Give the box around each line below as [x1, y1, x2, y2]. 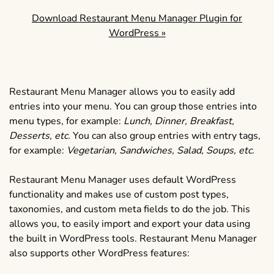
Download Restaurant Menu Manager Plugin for [32, 12, 242, 26]
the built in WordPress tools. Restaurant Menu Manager [9, 232, 257, 246]
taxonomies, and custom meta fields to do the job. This [9, 202, 250, 217]
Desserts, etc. [9, 129, 70, 143]
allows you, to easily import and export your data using [9, 217, 250, 231]
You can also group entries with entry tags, [70, 129, 261, 143]
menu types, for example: [9, 114, 121, 128]
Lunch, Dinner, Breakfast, [121, 114, 234, 128]
